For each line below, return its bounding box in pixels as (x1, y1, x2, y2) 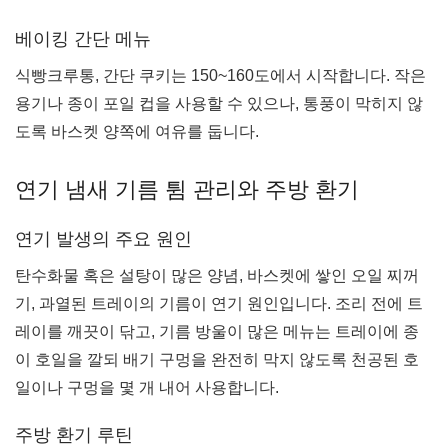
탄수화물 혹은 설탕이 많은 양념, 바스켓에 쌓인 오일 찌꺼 (15, 267, 419, 285)
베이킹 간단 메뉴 (15, 29, 151, 50)
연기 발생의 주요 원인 (15, 229, 192, 250)
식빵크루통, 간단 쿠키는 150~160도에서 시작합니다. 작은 (15, 67, 426, 85)
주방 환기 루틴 (15, 425, 133, 446)
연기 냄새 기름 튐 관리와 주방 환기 (15, 177, 359, 203)
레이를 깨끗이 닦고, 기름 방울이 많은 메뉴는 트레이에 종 (15, 323, 419, 341)
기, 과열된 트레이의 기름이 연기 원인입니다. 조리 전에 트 (15, 295, 423, 313)
